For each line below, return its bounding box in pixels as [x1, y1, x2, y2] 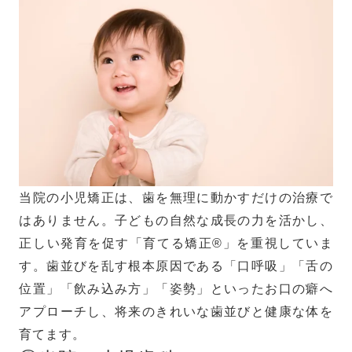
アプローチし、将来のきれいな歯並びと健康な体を [19, 304, 333, 319]
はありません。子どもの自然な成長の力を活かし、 [19, 213, 333, 228]
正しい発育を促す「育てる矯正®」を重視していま [19, 236, 333, 251]
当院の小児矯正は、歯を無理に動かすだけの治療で [19, 190, 333, 205]
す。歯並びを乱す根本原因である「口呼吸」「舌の [19, 258, 333, 273]
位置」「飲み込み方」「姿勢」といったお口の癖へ [19, 281, 333, 296]
